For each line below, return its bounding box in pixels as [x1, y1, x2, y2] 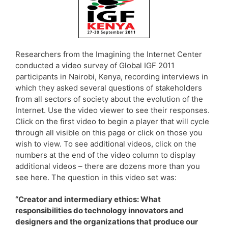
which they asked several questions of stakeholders [15, 82, 202, 93]
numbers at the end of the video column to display [15, 150, 195, 160]
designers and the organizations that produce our [15, 216, 198, 226]
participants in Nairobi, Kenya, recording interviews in [15, 71, 208, 81]
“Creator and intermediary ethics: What [15, 194, 161, 204]
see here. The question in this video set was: [15, 172, 177, 182]
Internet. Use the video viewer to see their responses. [15, 105, 210, 115]
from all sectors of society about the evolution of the [15, 94, 203, 104]
